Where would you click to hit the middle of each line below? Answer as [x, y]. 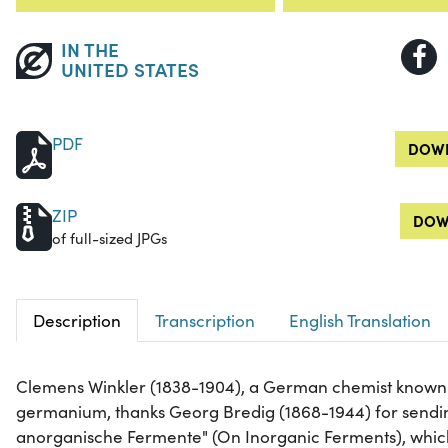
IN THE [89, 49]
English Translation [360, 321]
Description [77, 321]
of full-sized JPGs [109, 238]
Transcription [205, 321]
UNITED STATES [129, 69]
